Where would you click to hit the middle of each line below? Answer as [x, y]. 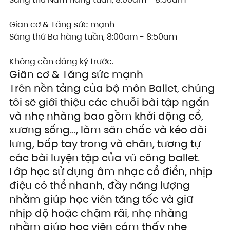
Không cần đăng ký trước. [61, 62]
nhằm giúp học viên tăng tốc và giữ [102, 199]
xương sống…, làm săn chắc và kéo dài [109, 130]
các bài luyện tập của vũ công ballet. [104, 158]
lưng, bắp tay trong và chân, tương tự [106, 144]
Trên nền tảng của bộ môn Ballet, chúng [113, 89]
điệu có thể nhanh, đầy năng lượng [101, 186]
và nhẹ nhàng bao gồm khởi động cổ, [108, 116]
